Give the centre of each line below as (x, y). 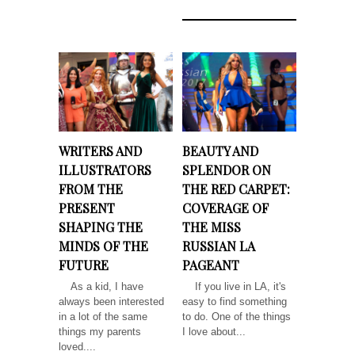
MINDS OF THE (103, 246)
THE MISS (212, 227)
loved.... (77, 347)
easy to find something (235, 302)
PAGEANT (211, 265)
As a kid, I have (101, 287)
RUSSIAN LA (219, 246)
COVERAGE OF (225, 208)
